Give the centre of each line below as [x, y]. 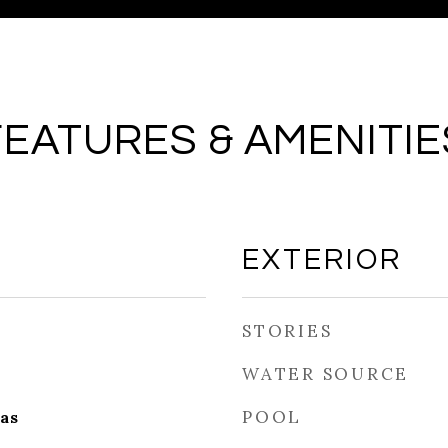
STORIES [287, 331]
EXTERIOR [322, 260]
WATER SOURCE [325, 374]
